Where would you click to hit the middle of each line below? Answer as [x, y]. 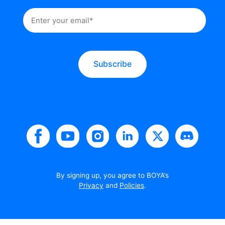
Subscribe [112, 64]
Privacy [91, 186]
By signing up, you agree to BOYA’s [113, 176]
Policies [132, 186]
